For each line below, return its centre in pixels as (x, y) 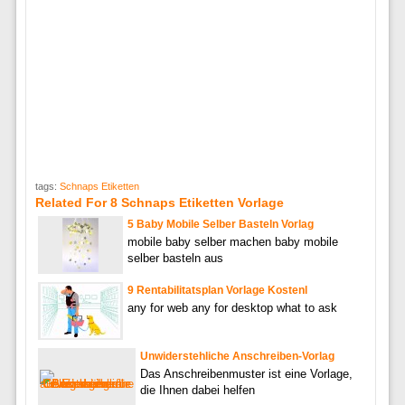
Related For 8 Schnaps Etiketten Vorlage (159, 202)
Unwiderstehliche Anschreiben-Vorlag (237, 356)
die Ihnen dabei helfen (197, 390)
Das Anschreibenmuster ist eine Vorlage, (246, 373)
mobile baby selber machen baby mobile (232, 241)
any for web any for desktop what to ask (232, 307)
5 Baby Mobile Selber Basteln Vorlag (220, 224)
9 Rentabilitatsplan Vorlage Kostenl (217, 290)
